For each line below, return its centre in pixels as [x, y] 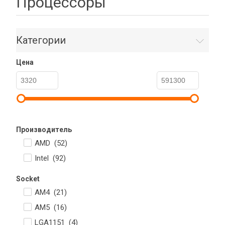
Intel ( [45, 158]
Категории [41, 40]
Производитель [44, 130]
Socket [28, 179]
